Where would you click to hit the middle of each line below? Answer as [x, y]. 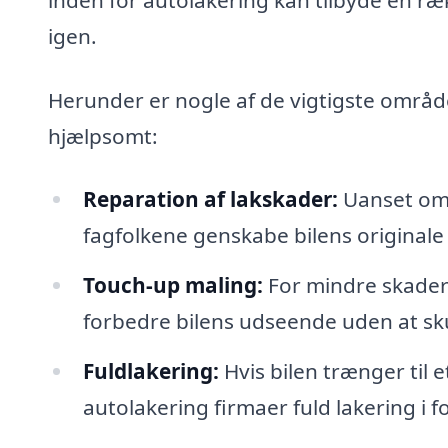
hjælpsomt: [103, 135]
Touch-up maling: [172, 285]
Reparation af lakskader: [210, 199]
